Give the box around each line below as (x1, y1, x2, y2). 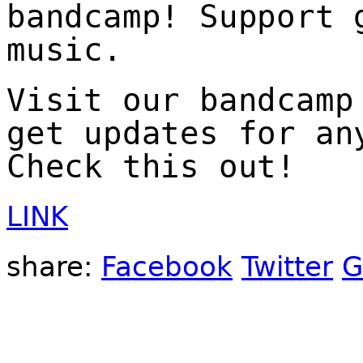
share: (6, 250, 101, 283)
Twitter (241, 250, 333, 283)
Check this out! (6, 148, 296, 185)
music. (6, 32, 122, 68)
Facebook (101, 250, 233, 283)
